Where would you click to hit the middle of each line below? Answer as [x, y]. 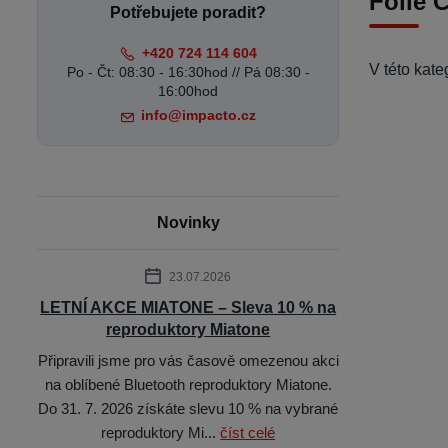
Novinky [188, 222]
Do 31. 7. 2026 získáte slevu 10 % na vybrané [188, 408]
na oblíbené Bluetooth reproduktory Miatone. [188, 384]
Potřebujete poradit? [188, 12]
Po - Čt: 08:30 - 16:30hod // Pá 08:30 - [188, 72]
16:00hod [188, 91]
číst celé [248, 432]
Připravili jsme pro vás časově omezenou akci [188, 360]
